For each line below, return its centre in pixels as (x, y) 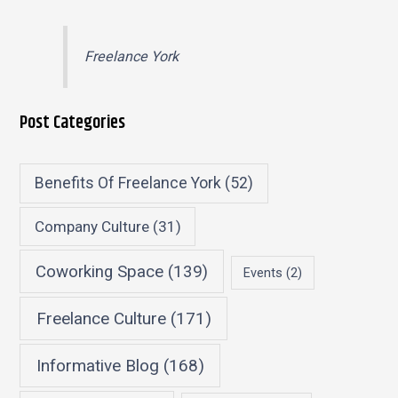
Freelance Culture (101, 318)
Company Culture (92, 226)
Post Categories (73, 123)
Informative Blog (97, 365)
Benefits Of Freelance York (128, 183)
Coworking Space (100, 271)
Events (263, 273)
